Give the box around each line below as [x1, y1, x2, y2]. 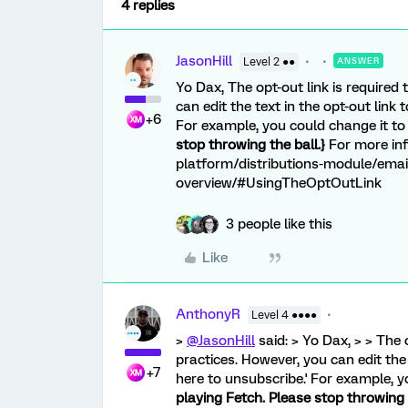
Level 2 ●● [243, 56, 295, 68]
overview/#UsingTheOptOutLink [176, 175, 382, 191]
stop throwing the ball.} [176, 137, 325, 153]
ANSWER [337, 56, 380, 66]
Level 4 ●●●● [251, 309, 317, 321]
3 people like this [226, 216, 332, 232]
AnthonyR [176, 306, 240, 322]
